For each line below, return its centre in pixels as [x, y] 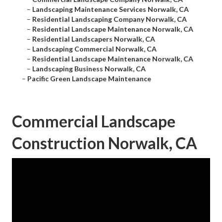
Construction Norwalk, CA [105, 143]
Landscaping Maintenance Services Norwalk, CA [111, 9]
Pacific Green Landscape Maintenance [89, 79]
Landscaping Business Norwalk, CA [89, 69]
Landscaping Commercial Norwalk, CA [94, 49]
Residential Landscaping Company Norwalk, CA [110, 19]
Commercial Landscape [94, 121]
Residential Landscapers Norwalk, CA [94, 39]
